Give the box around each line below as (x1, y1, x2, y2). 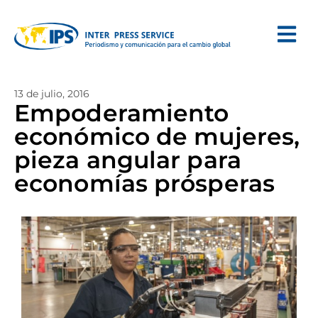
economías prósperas (14, 169, 275, 197)
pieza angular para (14, 146, 241, 174)
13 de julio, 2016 (14, 87, 89, 100)
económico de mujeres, (14, 122, 300, 150)
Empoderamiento (14, 99, 229, 127)
